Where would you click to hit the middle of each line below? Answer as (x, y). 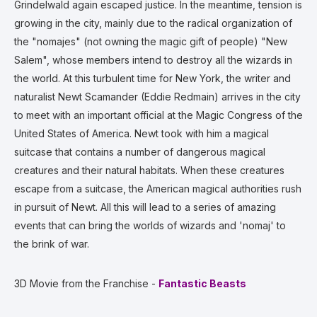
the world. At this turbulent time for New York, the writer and (152, 78)
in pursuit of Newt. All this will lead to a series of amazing (145, 207)
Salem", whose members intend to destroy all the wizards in (153, 60)
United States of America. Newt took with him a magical (142, 133)
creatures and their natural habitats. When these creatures (149, 170)
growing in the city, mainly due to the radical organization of (153, 23)
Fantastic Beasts (202, 283)
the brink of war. (52, 244)
